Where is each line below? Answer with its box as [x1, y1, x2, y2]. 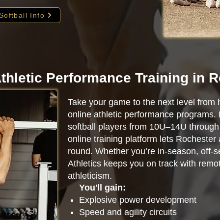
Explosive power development [79, 195, 196, 205]
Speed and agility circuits [79, 207, 177, 217]
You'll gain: [79, 183, 126, 192]
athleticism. [68, 171, 112, 181]
